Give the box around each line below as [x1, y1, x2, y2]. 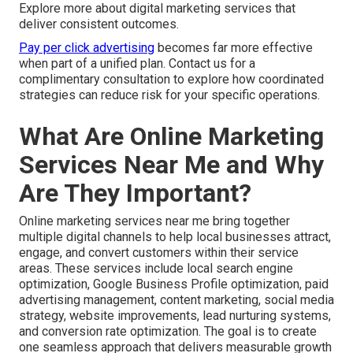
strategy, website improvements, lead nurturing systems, [19, 308, 331, 324]
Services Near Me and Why [19, 150, 324, 180]
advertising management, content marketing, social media [19, 292, 334, 308]
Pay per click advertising [19, 40, 154, 56]
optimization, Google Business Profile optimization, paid [19, 277, 329, 292]
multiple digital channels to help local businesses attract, [19, 229, 331, 245]
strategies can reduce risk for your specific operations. [19, 87, 320, 103]
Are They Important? [19, 178, 251, 209]
